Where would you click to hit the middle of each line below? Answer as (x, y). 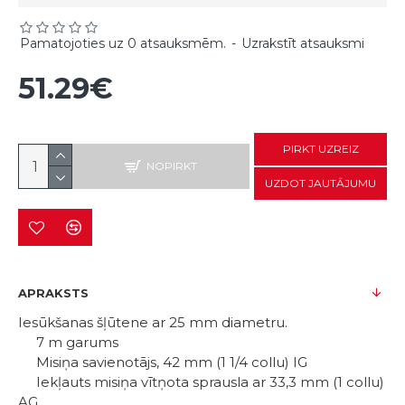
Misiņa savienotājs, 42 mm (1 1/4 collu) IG (163, 362)
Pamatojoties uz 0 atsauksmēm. (123, 43)
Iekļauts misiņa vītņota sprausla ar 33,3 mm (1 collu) (201, 382)
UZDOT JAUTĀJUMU (320, 183)
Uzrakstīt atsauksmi (303, 43)
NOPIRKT (172, 166)
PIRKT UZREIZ (320, 149)
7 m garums (68, 342)
